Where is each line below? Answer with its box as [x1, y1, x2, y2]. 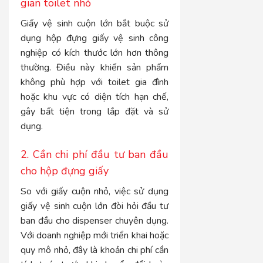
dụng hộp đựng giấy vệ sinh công [21, 32, 169, 45]
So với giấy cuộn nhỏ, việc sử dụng [21, 185, 169, 198]
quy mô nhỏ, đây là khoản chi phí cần [21, 244, 169, 257]
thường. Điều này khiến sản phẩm [21, 61, 169, 75]
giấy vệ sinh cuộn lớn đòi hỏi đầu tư [21, 200, 169, 213]
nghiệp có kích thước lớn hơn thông [21, 46, 169, 60]
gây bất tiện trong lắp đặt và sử [21, 105, 169, 119]
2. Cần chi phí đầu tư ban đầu [21, 147, 169, 162]
